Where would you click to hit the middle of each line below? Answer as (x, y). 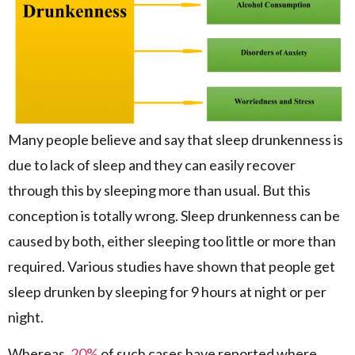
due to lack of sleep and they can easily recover (152, 164)
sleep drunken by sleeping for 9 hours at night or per (167, 291)
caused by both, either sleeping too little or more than (172, 240)
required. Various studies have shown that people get (172, 266)
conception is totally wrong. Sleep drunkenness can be (174, 215)
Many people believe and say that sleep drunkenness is (176, 139)
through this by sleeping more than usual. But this (159, 190)
